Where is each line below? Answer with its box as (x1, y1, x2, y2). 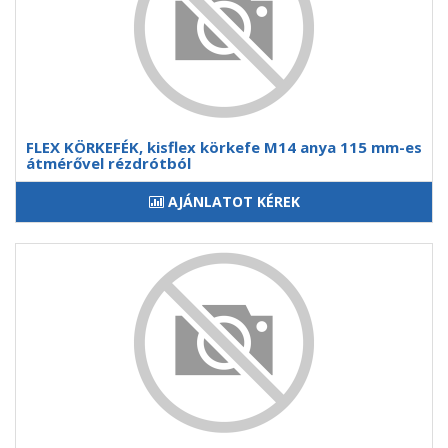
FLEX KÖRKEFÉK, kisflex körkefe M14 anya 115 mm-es (26, 137, 422, 157)
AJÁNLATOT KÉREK (167, 192, 300, 211)
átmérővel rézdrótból (26, 153, 191, 173)
